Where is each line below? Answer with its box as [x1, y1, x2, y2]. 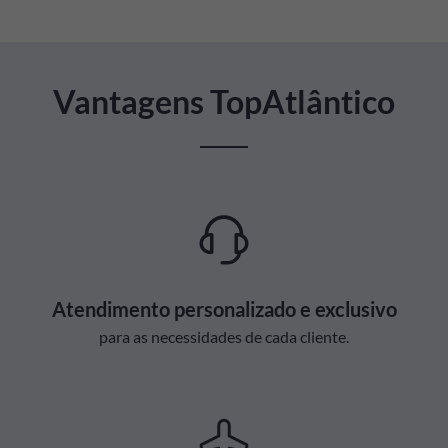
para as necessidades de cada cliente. [99, 326, 349, 346]
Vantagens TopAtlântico [53, 82, 395, 121]
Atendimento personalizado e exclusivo [51, 296, 397, 321]
